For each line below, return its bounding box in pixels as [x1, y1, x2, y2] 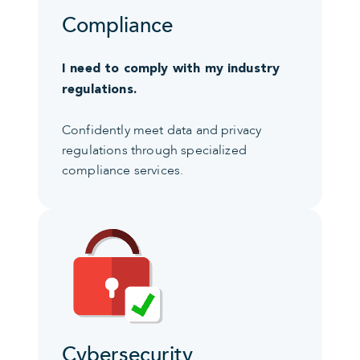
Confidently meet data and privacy [62, 121, 262, 139]
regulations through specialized [62, 141, 247, 159]
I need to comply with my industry [62, 60, 280, 76]
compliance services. [62, 161, 184, 179]
